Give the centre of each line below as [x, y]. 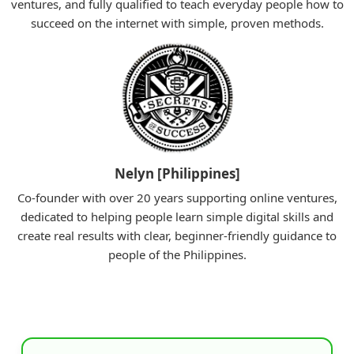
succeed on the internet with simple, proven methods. [177, 23]
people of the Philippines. [177, 255]
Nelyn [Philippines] [177, 174]
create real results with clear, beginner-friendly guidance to [177, 236]
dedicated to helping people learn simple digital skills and [177, 217]
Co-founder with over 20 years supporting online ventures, [177, 198]
